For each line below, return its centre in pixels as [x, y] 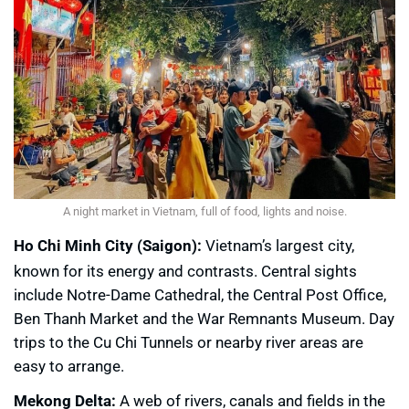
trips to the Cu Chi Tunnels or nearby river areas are [189, 342]
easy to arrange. [69, 366]
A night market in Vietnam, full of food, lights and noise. [204, 211]
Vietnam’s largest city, [278, 246]
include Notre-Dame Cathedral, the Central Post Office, [200, 295]
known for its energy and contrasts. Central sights [185, 271]
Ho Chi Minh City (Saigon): [108, 246]
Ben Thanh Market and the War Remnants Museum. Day [204, 319]
